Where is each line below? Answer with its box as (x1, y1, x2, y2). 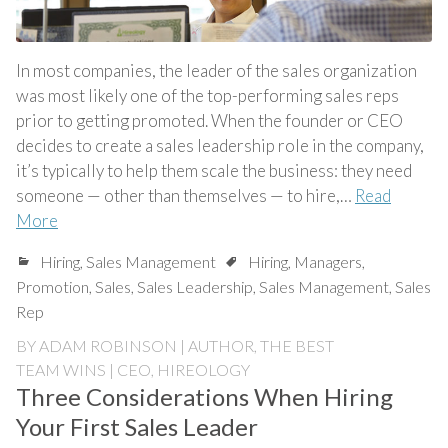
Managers (294, 251, 362, 271)
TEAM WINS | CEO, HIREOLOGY (16, 359, 250, 379)
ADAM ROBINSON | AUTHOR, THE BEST (39, 335, 334, 355)
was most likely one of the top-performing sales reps (16, 84, 399, 106)
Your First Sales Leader (16, 411, 258, 441)
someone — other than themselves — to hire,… (16, 184, 355, 206)
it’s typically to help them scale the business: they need (16, 159, 412, 181)
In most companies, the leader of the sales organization (16, 59, 417, 81)
